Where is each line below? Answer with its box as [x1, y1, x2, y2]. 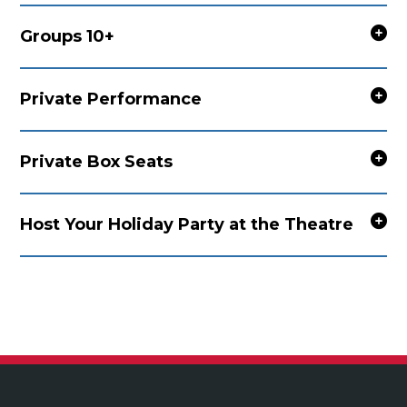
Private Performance [20, 88, 203, 109]
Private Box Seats [20, 151, 174, 172]
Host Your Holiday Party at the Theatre [20, 213, 354, 234]
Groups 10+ [20, 25, 115, 46]
